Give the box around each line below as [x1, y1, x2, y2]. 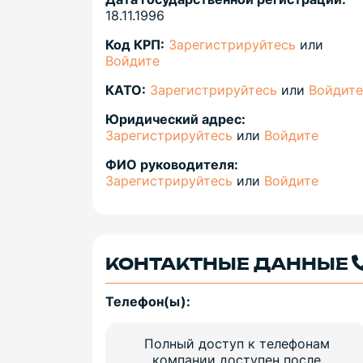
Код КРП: [105, 36, 164, 53]
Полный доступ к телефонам [143, 335, 330, 352]
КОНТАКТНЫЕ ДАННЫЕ [105, 257, 348, 274]
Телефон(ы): [105, 293, 190, 310]
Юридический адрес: [105, 111, 246, 128]
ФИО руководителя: [105, 156, 238, 173]
